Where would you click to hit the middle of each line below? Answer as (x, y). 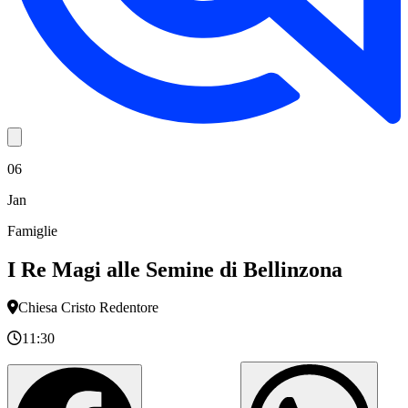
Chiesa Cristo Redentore (88, 308)
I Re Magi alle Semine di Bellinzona (175, 269)
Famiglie (32, 230)
